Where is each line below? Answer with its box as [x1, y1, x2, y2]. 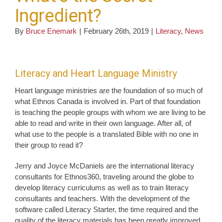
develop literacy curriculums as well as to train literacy [15, 183, 189, 192]
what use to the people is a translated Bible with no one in [15, 129, 198, 138]
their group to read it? [15, 140, 83, 149]
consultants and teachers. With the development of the [15, 194, 190, 203]
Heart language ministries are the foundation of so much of [15, 86, 203, 95]
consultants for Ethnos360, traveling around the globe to [15, 172, 194, 181]
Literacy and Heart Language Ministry [15, 67, 177, 79]
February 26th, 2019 [84, 26, 149, 35]
